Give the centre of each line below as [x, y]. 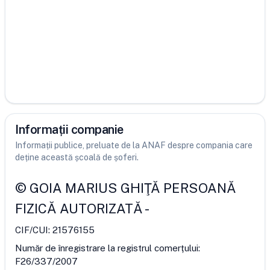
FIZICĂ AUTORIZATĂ [79, 209]
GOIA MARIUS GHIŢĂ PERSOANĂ [133, 188]
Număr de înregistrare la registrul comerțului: [108, 248]
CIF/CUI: [34, 230]
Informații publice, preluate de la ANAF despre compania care [134, 145]
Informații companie [69, 130]
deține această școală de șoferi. [77, 157]
